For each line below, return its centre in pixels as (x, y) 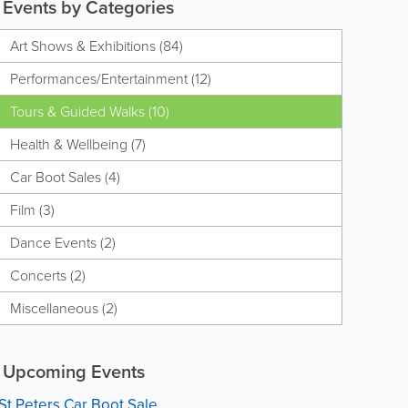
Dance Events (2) (62, 243)
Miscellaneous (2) (63, 308)
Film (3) (32, 210)
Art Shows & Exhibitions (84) (96, 46)
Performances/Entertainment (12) (110, 79)
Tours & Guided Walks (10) (89, 112)
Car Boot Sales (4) (65, 177)
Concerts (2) (47, 275)
